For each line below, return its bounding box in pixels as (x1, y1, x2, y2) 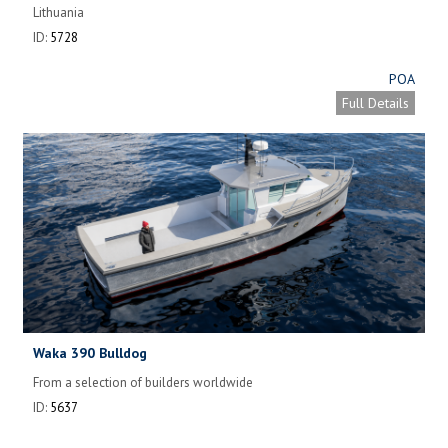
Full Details (342, 93, 409, 112)
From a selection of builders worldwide (33, 373, 253, 391)
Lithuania (33, 3, 84, 21)
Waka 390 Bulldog (33, 343, 147, 362)
